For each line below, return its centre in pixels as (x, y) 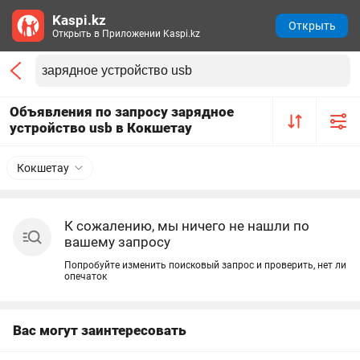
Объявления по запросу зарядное (122, 112)
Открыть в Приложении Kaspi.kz (126, 34)
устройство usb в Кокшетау (101, 128)
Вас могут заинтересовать (100, 330)
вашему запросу (117, 242)
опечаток (86, 276)
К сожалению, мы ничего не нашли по (187, 226)
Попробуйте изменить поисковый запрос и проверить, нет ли (205, 265)
